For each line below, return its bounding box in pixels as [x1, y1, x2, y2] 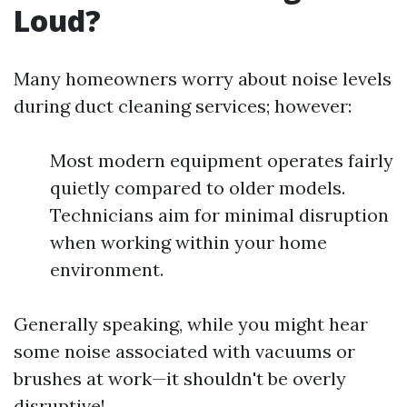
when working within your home [50, 231, 327, 253]
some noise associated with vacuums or [14, 340, 355, 362]
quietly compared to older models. [50, 176, 345, 199]
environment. [50, 258, 164, 281]
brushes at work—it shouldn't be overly [14, 367, 346, 390]
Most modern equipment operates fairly [50, 149, 393, 172]
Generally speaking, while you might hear [14, 313, 368, 335]
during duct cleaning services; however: [14, 94, 352, 117]
